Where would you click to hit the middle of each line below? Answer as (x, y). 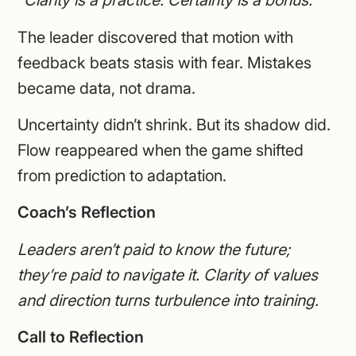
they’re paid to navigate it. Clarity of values (168, 275)
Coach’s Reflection (87, 213)
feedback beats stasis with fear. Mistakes (165, 62)
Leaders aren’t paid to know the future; (154, 249)
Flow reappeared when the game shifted (161, 150)
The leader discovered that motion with (156, 37)
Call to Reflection (81, 337)
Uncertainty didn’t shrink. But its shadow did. (174, 124)
